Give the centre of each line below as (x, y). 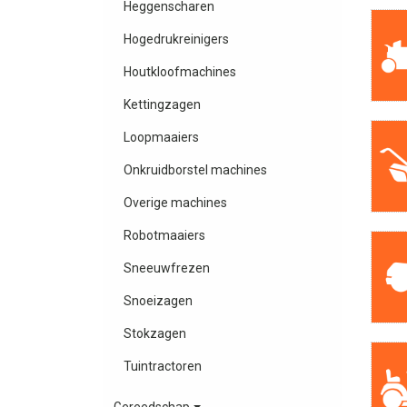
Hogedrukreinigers (176, 40)
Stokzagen (154, 334)
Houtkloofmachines (179, 72)
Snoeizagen (158, 301)
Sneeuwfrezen (166, 268)
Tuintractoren (162, 367)
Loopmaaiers (161, 138)
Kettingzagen (162, 105)
